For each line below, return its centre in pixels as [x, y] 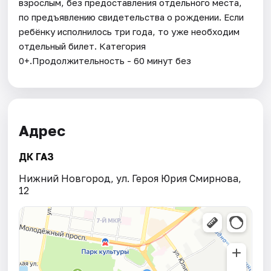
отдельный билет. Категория [83, 46]
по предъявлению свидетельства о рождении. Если [132, 17]
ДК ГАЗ [37, 157]
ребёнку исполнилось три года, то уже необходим [129, 31]
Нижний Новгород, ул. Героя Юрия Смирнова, [130, 179]
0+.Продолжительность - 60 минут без [105, 60]
